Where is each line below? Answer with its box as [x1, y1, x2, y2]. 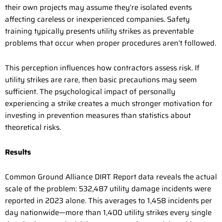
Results [5, 146, 31, 159]
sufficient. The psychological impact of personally [5, 85, 175, 98]
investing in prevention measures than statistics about [5, 109, 191, 121]
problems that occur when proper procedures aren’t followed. [5, 37, 216, 49]
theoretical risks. [5, 121, 61, 133]
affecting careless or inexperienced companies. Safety [5, 13, 190, 25]
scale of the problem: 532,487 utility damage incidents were [5, 183, 211, 195]
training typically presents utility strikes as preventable [5, 25, 194, 37]
